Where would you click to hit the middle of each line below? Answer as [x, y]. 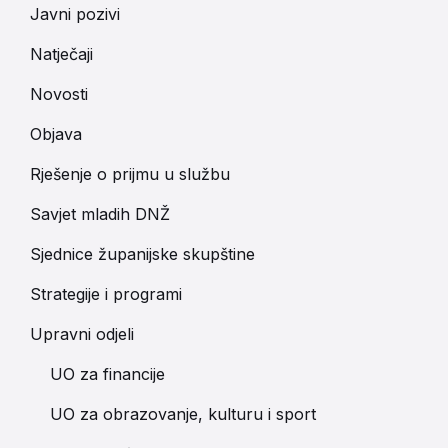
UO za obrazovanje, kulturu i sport [183, 414]
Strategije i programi [106, 294]
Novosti [59, 94]
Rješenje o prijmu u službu [130, 174]
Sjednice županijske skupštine [142, 254]
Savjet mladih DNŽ [100, 214]
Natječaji [61, 54]
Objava [56, 134]
